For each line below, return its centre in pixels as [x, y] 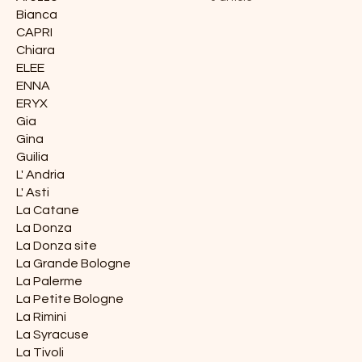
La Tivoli [40, 352]
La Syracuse [53, 335]
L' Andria [40, 175]
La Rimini [41, 317]
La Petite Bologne [70, 299]
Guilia [32, 157]
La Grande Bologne [74, 263]
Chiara [36, 50]
